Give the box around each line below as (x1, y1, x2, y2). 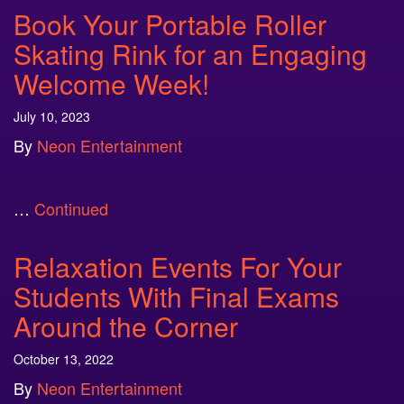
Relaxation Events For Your (14, 247, 342, 286)
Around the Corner (14, 307, 238, 345)
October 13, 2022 (14, 350, 114, 368)
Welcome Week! (14, 64, 209, 103)
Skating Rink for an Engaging (14, 34, 367, 73)
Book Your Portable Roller (14, 5, 326, 43)
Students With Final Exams (14, 277, 339, 316)
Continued (34, 197, 108, 220)
